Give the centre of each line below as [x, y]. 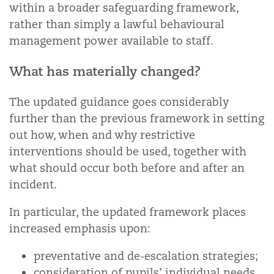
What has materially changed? [105, 71]
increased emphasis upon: [80, 229]
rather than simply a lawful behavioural [117, 24]
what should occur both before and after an [127, 168]
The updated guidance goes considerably [119, 102]
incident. [33, 185]
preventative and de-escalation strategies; [146, 256]
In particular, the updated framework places [128, 212]
